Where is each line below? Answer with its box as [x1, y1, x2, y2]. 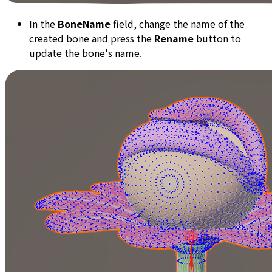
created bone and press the [29, 30, 154, 46]
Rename [154, 30, 194, 46]
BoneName [58, 16, 110, 31]
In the [29, 16, 58, 31]
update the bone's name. [29, 45, 142, 60]
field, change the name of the [110, 16, 245, 31]
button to [194, 30, 241, 46]
